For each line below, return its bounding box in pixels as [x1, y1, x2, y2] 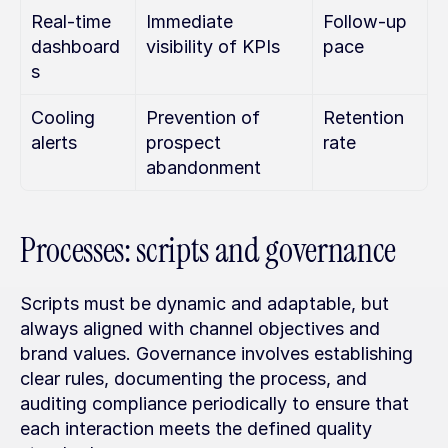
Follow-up [323, 11, 407, 32]
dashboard [31, 36, 120, 57]
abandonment [146, 157, 261, 178]
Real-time [31, 11, 111, 32]
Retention [323, 107, 404, 128]
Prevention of [146, 107, 260, 128]
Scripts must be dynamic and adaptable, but [20, 293, 389, 314]
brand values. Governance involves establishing [20, 343, 413, 364]
